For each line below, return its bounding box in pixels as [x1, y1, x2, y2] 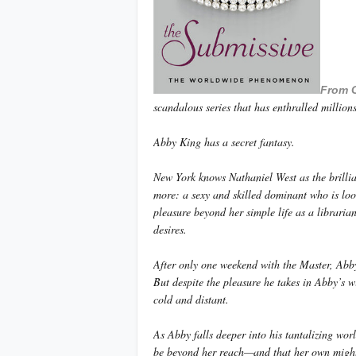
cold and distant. [153, 292, 229, 307]
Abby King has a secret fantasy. [153, 134, 295, 149]
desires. [153, 222, 187, 237]
